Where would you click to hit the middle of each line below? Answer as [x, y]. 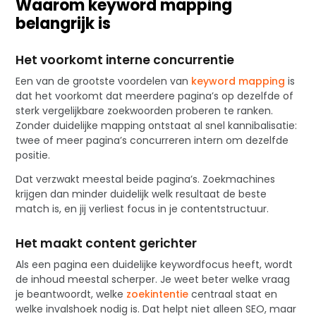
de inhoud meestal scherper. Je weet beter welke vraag [153, 279]
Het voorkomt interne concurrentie [125, 60]
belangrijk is [63, 23]
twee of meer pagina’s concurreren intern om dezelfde [152, 140]
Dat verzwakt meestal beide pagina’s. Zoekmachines [146, 179]
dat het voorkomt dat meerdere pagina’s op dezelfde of [155, 96]
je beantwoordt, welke [71, 294]
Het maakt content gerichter [107, 243]
